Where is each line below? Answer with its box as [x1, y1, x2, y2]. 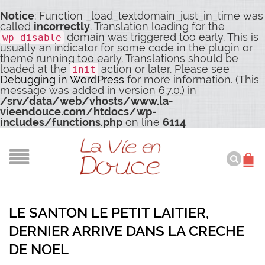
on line [122, 116, 163, 128]
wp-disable [2, 32, 62, 43]
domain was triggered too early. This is [64, 31, 258, 43]
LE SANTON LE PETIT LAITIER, [9, 204, 209, 221]
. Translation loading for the [90, 20, 225, 33]
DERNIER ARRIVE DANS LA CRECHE [9, 222, 244, 240]
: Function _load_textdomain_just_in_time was [34, 9, 263, 22]
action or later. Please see [98, 63, 230, 75]
